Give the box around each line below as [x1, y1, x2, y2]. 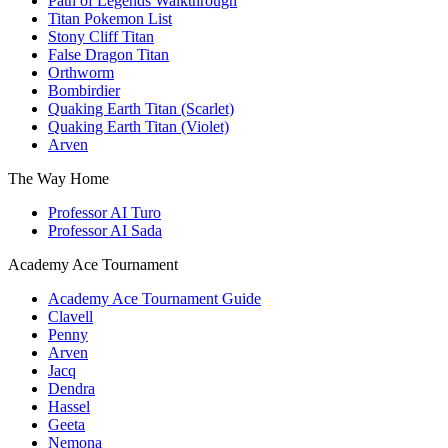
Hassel [48, 397, 90, 415]
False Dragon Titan [48, 45, 169, 63]
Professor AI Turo [48, 203, 161, 221]
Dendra [48, 379, 95, 397]
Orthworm [48, 63, 114, 81]
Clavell [48, 307, 93, 325]
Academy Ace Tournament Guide [48, 289, 261, 307]
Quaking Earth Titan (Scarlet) [48, 99, 234, 117]
